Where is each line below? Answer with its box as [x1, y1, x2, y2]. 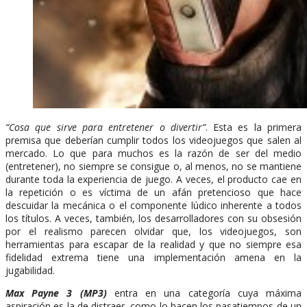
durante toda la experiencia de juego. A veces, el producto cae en [5, 172, 302, 186]
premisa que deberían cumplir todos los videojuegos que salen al [5, 133, 302, 147]
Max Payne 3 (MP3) [5, 286, 107, 299]
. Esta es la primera [205, 120, 302, 134]
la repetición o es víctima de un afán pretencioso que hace [5, 185, 302, 199]
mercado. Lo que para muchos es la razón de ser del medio [5, 146, 302, 160]
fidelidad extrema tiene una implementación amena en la [5, 250, 302, 264]
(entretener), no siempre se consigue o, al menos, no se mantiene [5, 159, 302, 173]
